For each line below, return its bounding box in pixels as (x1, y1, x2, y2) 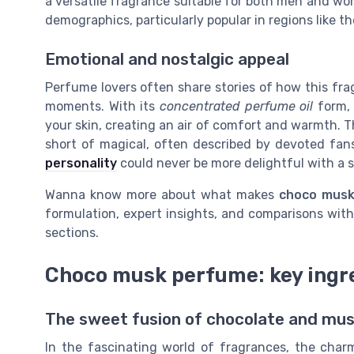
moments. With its (45, 98, 160, 114)
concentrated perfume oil (159, 98, 314, 114)
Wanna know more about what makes (45, 186, 279, 202)
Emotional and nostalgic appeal (45, 49, 289, 69)
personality (45, 155, 117, 171)
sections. (45, 224, 99, 240)
